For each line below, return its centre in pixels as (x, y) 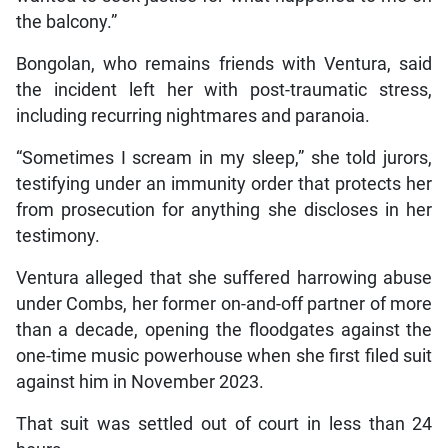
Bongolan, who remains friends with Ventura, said (224, 63)
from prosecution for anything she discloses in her (224, 209)
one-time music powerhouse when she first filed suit (224, 355)
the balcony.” (66, 21)
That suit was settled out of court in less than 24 (224, 423)
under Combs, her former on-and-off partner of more (224, 303)
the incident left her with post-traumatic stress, (224, 89)
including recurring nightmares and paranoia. (192, 115)
